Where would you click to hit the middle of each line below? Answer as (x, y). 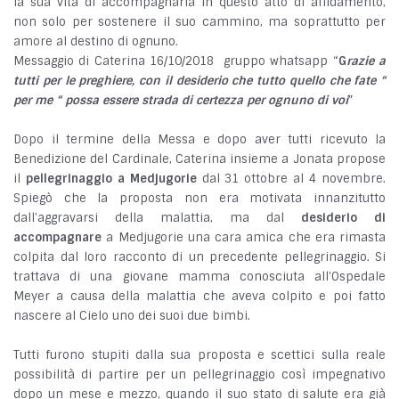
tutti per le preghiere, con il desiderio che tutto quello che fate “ (199, 81)
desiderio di (343, 218)
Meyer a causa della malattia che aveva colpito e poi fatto (199, 297)
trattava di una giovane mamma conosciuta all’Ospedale (199, 277)
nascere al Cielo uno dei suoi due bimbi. (132, 316)
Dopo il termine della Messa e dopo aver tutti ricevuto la (199, 140)
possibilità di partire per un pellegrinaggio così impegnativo (199, 375)
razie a (366, 61)
